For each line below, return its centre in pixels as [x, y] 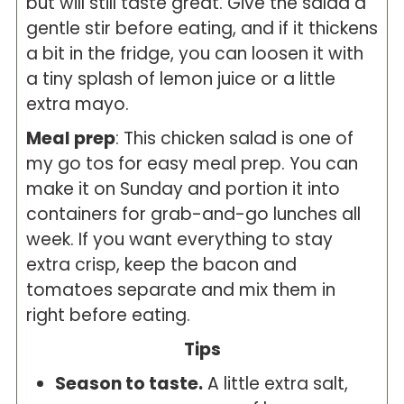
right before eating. [108, 315]
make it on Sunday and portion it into [183, 189]
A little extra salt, [275, 384]
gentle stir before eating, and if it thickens [202, 28]
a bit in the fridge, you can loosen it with [194, 54]
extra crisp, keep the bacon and [161, 265]
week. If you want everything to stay [179, 239]
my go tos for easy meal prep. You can [192, 164]
